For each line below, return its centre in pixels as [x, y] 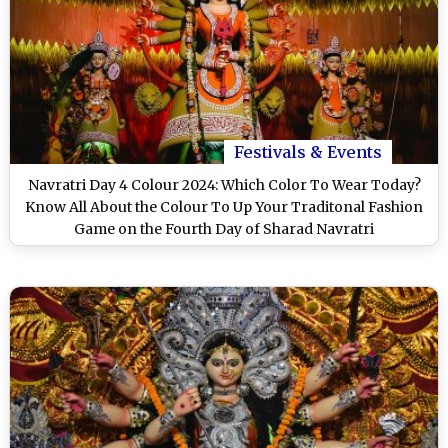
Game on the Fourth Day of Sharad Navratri [224, 229]
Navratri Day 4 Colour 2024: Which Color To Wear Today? [224, 185]
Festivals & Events [308, 152]
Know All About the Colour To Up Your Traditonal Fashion [224, 207]
